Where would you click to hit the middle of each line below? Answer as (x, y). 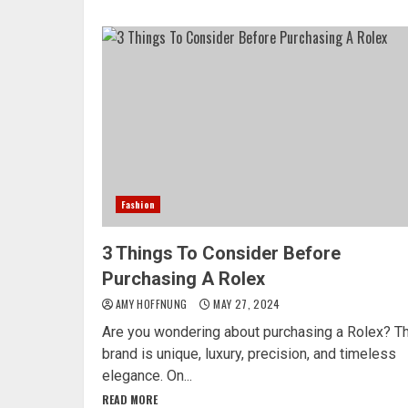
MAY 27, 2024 (245, 303)
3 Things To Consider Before (221, 253)
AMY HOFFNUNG (153, 303)
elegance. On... (147, 375)
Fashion (138, 204)
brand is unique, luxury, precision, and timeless (249, 353)
